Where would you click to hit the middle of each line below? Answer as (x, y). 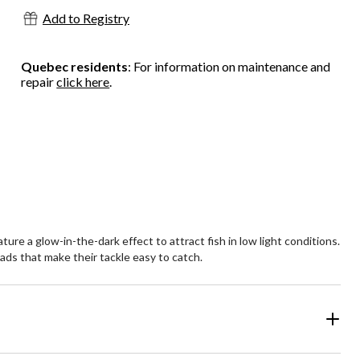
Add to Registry (86, 18)
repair (39, 81)
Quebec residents (75, 66)
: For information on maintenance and (229, 66)
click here (83, 81)
